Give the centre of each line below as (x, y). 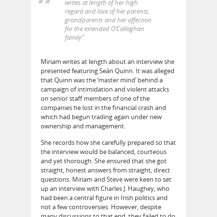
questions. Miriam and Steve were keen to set (106, 179)
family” (74, 38)
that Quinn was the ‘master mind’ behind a (102, 80)
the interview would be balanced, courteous (104, 151)
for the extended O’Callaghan (105, 29)
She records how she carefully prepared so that (108, 142)
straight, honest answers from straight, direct (105, 170)
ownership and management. (83, 126)
